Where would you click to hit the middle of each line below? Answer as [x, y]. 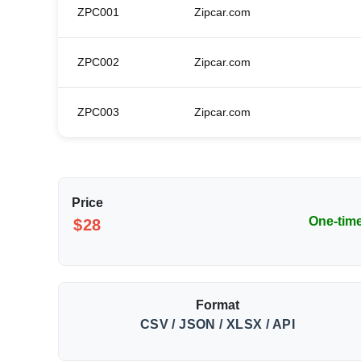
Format [217, 305]
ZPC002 [98, 62]
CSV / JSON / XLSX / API [217, 325]
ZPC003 [98, 112]
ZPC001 [98, 12]
